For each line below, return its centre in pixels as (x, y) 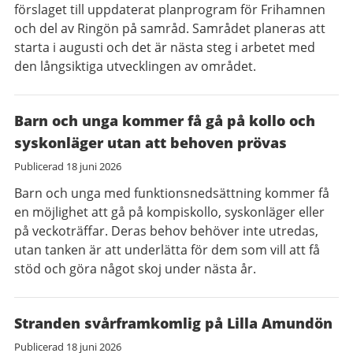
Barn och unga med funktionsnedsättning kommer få (172, 193)
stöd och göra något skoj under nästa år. (135, 269)
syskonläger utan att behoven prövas (150, 143)
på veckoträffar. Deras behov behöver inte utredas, (166, 231)
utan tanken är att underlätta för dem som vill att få (167, 250)
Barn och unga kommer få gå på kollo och (165, 121)
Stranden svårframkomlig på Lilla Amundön (173, 323)
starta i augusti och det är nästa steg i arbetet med (165, 47)
